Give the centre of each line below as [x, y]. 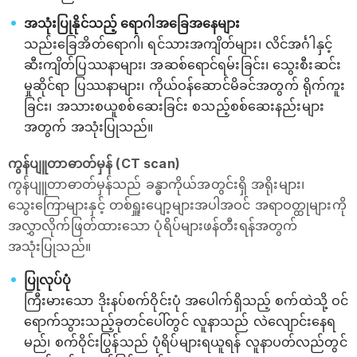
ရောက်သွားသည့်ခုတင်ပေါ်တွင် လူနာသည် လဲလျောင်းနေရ [180, 321]
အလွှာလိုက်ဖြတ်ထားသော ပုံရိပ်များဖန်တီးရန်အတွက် [153, 226]
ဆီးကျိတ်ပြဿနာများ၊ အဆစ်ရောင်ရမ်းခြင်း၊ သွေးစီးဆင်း [182, 65]
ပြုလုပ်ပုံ [48, 280]
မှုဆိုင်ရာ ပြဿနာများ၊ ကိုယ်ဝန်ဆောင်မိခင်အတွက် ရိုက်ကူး [185, 85]
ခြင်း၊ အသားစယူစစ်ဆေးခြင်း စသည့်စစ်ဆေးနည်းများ [174, 106]
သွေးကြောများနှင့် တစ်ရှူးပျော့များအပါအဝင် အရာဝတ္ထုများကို [177, 205]
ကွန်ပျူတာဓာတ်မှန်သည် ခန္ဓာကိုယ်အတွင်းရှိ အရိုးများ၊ [156, 184]
